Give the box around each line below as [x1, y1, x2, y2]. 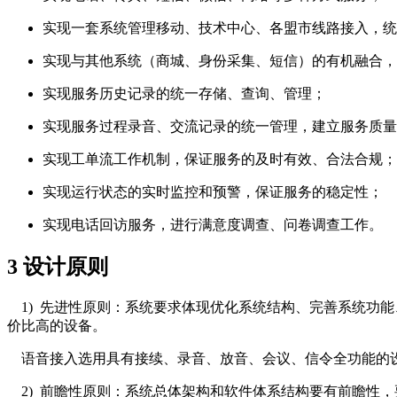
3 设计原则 [7, 255, 108, 279]
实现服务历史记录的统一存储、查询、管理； [43, 86, 326, 102]
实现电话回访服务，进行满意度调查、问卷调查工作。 [43, 217, 383, 233]
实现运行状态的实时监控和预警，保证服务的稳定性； [43, 184, 383, 200]
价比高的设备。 [7, 318, 106, 334]
